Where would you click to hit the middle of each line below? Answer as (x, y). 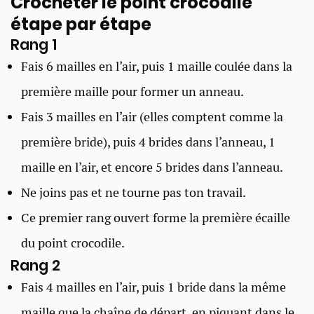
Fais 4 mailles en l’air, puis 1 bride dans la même (153, 287)
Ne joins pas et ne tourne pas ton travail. (134, 192)
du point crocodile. (73, 243)
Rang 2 (35, 265)
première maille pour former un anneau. (132, 91)
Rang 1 (34, 44)
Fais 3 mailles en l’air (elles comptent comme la (152, 116)
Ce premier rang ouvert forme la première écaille (156, 217)
